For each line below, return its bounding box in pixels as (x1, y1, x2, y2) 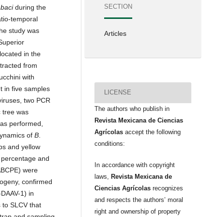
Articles (104, 29, 127, 37)
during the (13, 3, 46, 11)
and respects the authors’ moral (94, 196, 184, 203)
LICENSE (104, 89, 132, 96)
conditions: (94, 139, 125, 147)
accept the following (125, 128, 181, 136)
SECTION (104, 3, 133, 11)
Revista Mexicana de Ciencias (94, 116, 184, 124)
